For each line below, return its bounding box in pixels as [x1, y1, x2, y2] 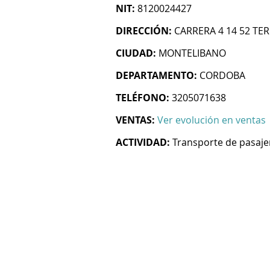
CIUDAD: [116, 46, 156, 60]
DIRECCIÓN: [116, 24, 172, 37]
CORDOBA [199, 69, 245, 82]
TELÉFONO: [116, 91, 169, 104]
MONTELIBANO [159, 46, 226, 60]
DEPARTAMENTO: [116, 69, 197, 82]
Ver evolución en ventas [157, 113, 266, 127]
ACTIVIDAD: [116, 136, 170, 149]
